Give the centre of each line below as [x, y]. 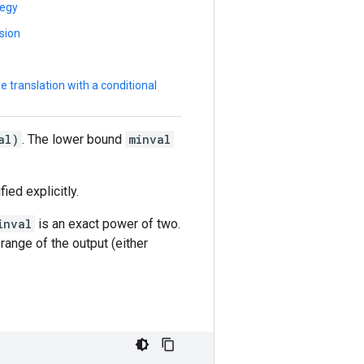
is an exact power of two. [108, 223]
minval [149, 139]
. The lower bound [74, 139]
